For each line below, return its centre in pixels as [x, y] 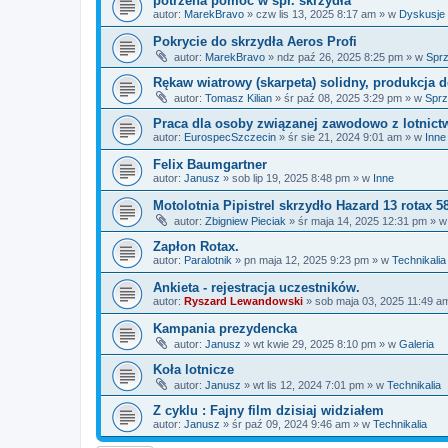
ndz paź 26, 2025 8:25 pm [340, 57]
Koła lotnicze [193, 369]
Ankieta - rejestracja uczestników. [256, 287]
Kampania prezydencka [225, 328]
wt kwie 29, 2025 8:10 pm [314, 344]
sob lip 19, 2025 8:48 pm [291, 178]
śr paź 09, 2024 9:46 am [291, 424]
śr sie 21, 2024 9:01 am [345, 137]
